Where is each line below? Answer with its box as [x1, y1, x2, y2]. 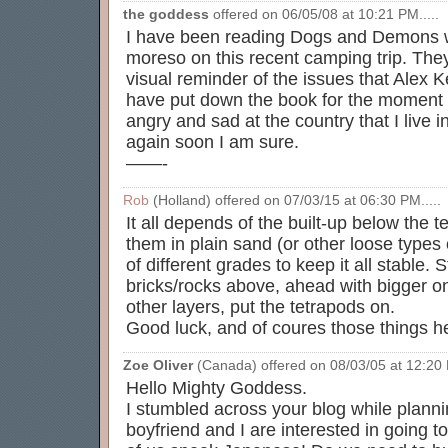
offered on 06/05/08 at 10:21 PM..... [209, 7, 439, 22]
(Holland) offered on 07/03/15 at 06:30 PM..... [149, 193, 441, 208]
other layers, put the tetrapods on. [126, 297, 395, 317]
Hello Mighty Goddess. [126, 378, 307, 398]
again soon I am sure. [126, 132, 299, 152]
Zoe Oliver [123, 358, 193, 373]
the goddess [123, 7, 209, 22]
